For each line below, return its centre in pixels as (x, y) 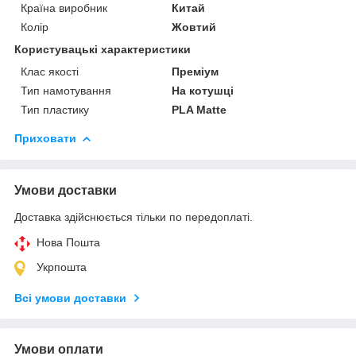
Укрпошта (62, 267)
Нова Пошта (68, 243)
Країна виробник (64, 8)
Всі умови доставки (70, 298)
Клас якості (50, 72)
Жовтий (194, 27)
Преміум (195, 72)
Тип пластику (55, 110)
